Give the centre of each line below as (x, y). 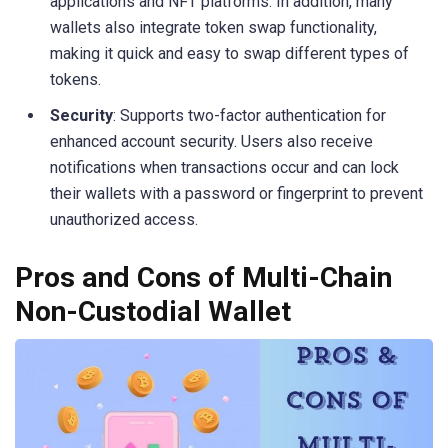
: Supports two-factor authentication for (249, 115)
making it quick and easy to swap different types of (229, 53)
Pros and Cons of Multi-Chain (203, 277)
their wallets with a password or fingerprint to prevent (236, 193)
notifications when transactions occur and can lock (224, 167)
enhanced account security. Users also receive (211, 141)
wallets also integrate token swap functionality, (213, 27)
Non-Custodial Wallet (153, 311)
